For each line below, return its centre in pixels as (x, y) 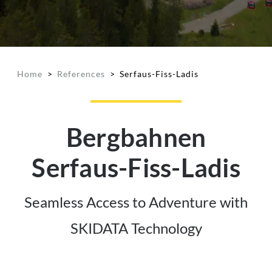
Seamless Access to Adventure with (136, 202)
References (81, 74)
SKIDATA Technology (136, 228)
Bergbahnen (136, 137)
